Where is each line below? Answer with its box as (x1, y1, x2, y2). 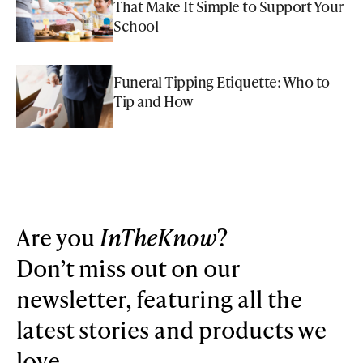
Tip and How (113, 91, 194, 112)
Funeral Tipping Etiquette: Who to (113, 71, 330, 92)
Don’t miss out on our (16, 251, 239, 284)
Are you (16, 220, 100, 253)
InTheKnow (100, 220, 217, 253)
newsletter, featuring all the (16, 282, 302, 314)
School (113, 15, 158, 36)
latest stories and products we (16, 313, 327, 345)
